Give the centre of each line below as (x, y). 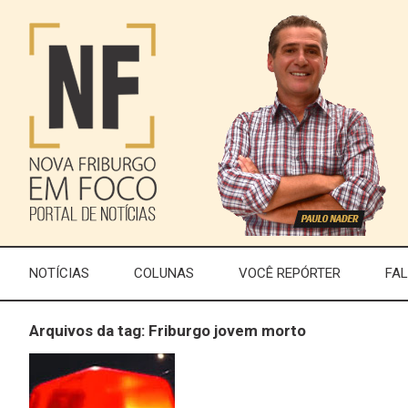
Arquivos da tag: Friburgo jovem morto (168, 331)
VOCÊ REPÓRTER (290, 273)
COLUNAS (164, 273)
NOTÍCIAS (59, 273)
